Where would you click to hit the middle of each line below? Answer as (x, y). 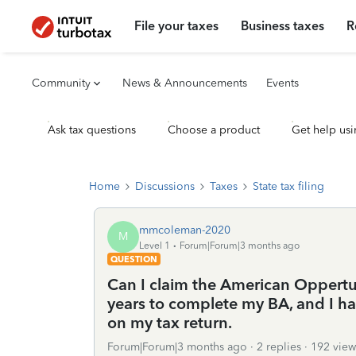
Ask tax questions (92, 130)
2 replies (279, 347)
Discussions (165, 186)
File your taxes (177, 26)
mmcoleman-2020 (185, 230)
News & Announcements (185, 83)
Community (61, 83)
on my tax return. (170, 323)
